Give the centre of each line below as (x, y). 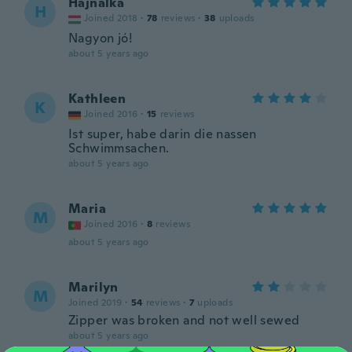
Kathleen (97, 99)
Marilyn (93, 287)
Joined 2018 (111, 18)
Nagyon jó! (100, 38)
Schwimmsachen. (119, 148)
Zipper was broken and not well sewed (184, 320)
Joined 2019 (95, 302)
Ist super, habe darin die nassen (163, 134)
